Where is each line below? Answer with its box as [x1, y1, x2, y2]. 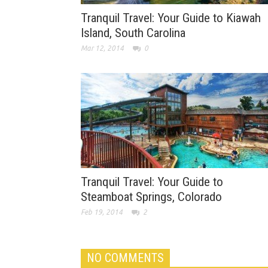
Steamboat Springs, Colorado [81, 190, 222, 205]
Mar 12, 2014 [81, 44, 124, 53]
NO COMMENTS [87, 251, 164, 266]
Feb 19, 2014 [81, 208, 123, 217]
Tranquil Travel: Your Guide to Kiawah [81, 11, 261, 26]
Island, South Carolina [81, 26, 185, 41]
